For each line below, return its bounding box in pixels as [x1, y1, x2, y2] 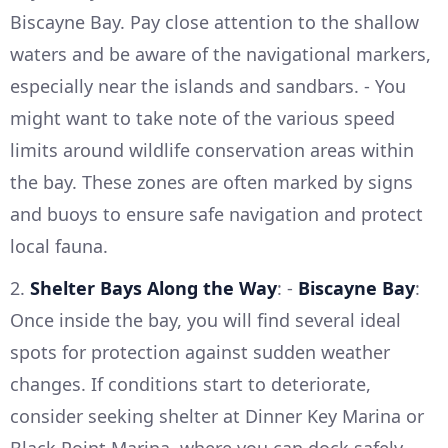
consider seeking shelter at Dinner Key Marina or [10, 403, 424, 428]
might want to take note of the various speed [10, 105, 395, 130]
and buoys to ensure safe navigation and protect [10, 201, 423, 226]
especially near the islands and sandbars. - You [10, 73, 406, 98]
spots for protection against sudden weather [10, 339, 390, 364]
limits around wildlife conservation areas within [10, 137, 414, 162]
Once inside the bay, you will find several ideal [10, 307, 401, 332]
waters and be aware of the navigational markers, [10, 41, 431, 66]
